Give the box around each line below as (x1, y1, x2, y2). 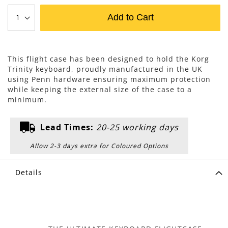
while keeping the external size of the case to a (8, 84, 192, 94)
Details (15, 167, 42, 177)
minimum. (8, 94, 47, 104)
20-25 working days (96, 121, 179, 133)
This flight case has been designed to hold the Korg (8, 53, 209, 64)
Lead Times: (38, 121, 96, 133)
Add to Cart (107, 12, 154, 22)
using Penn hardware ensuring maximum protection (8, 74, 211, 84)
